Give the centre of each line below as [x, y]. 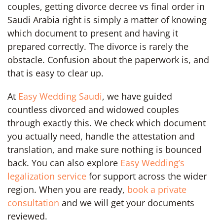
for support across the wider [147, 176]
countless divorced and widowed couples [93, 109]
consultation [33, 203]
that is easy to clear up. [55, 73]
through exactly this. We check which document [107, 123]
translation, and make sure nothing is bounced [105, 149]
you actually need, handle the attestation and [101, 136]
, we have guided [137, 96]
